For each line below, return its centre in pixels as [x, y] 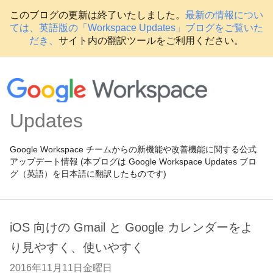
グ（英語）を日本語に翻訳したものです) [88, 174]
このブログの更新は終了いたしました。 [97, 15]
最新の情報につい [224, 15]
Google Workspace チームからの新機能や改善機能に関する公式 [133, 149]
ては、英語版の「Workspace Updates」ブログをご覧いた [136, 28]
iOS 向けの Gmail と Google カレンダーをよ [131, 227]
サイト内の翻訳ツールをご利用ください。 [151, 41]
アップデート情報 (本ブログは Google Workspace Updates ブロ [133, 161]
